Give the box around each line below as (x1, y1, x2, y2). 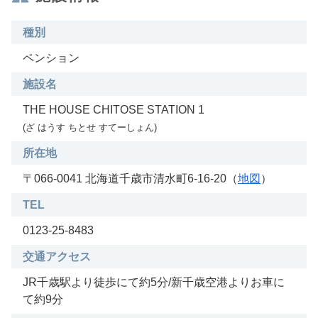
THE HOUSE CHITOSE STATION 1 (23, 103, 204, 116)
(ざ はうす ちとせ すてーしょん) (23, 121, 157, 133)
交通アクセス (23, 250, 91, 263)
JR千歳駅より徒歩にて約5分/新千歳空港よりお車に (23, 275, 285, 288)
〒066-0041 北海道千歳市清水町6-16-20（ (23, 172, 238, 185)
